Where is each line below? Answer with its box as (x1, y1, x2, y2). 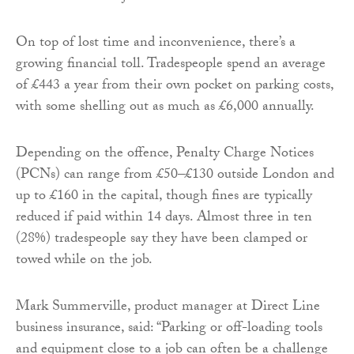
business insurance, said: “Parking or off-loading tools (16, 317, 322, 342)
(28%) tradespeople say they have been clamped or (16, 228, 307, 253)
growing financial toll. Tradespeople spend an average (16, 53, 326, 78)
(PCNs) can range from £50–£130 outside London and (16, 164, 334, 189)
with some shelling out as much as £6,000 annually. (16, 96, 314, 121)
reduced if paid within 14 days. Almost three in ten (16, 206, 312, 232)
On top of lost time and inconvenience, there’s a (16, 32, 296, 57)
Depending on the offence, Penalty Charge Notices (16, 142, 314, 168)
